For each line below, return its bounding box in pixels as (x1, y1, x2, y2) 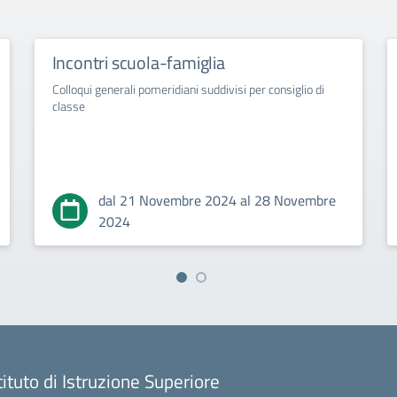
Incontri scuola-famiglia (51, 49, 225, 76)
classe (51, 97, 85, 115)
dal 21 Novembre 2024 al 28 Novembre (97, 190, 336, 211)
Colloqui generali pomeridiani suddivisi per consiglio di (51, 80, 324, 98)
